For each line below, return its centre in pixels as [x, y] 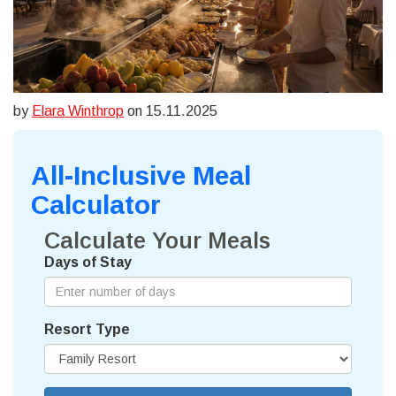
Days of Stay [88, 263]
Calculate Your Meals [157, 241]
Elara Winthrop [78, 111]
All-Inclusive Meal [141, 176]
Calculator [96, 205]
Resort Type [87, 330]
